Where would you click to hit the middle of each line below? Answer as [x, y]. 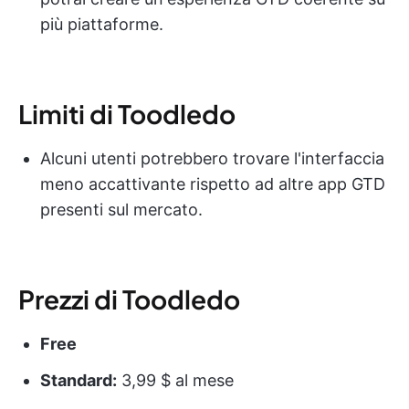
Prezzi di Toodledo [129, 299]
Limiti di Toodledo [127, 114]
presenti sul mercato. [121, 210]
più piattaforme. [102, 25]
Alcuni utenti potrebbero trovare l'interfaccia [212, 159]
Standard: [79, 381]
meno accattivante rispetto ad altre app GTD [213, 184]
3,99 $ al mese [175, 381]
